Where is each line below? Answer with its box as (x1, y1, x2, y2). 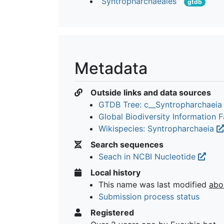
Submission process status (98, 191, 199, 201)
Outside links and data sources (88, 87, 211, 97)
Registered (88, 207, 134, 217)
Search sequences (88, 139, 163, 149)
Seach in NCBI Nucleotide (98, 151, 198, 161)
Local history (88, 167, 140, 177)
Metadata (74, 58, 147, 78)
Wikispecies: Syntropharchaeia (98, 123, 216, 133)
